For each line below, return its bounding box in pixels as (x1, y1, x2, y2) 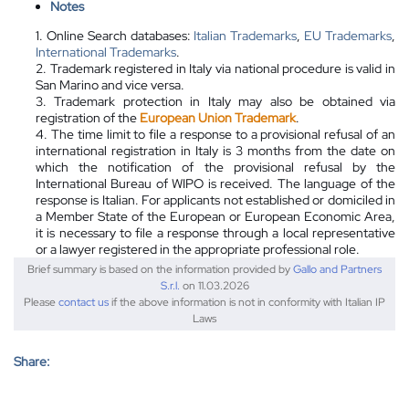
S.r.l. (160, 278, 180, 293)
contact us (58, 294, 109, 309)
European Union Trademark (140, 109, 296, 126)
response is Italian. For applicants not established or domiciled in (36, 191, 395, 208)
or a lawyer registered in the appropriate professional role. (36, 240, 360, 257)
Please (24, 294, 58, 309)
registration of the (36, 109, 140, 126)
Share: (14, 352, 50, 370)
